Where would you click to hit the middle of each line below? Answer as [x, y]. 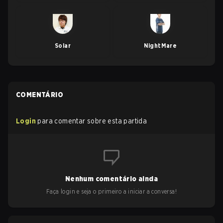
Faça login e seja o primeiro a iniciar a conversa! [111, 191]
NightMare [160, 46]
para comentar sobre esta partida [92, 121]
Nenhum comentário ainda [111, 179]
